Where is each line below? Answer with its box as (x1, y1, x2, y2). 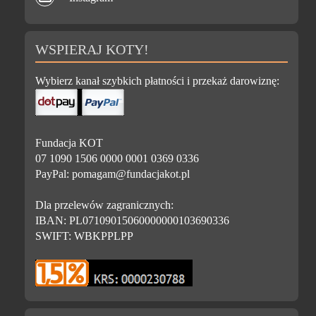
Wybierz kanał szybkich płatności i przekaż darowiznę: (35, 74, 280, 87)
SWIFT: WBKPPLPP (35, 229, 134, 242)
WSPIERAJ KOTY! (35, 41, 150, 57)
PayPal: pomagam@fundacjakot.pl (35, 167, 190, 180)
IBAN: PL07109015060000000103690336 (35, 214, 230, 226)
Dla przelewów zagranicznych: (35, 198, 174, 211)
